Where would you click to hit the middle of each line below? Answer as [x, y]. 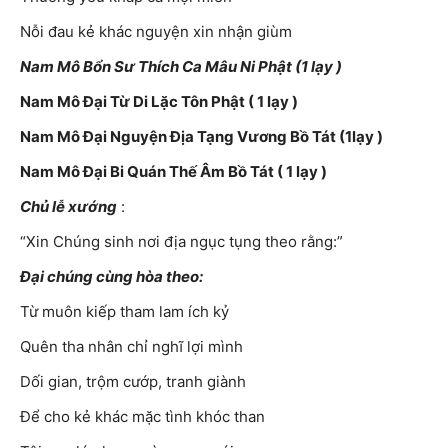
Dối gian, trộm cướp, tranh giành [133, 382]
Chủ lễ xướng [68, 207]
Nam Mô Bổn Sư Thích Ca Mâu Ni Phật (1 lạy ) [181, 67]
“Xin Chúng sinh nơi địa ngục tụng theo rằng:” [181, 242]
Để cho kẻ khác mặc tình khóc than [142, 417]
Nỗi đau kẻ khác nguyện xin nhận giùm [156, 32]
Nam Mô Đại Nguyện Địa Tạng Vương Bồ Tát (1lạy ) [201, 137]
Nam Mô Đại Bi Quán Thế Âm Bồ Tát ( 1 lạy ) [173, 172]
